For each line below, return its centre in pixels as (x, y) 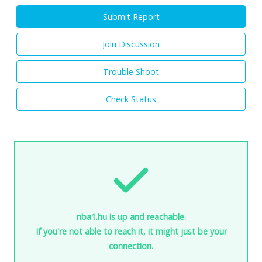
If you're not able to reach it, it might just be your (131, 231)
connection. (131, 246)
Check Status (131, 99)
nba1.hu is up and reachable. (131, 216)
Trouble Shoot (131, 71)
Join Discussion (131, 44)
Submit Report (131, 16)
